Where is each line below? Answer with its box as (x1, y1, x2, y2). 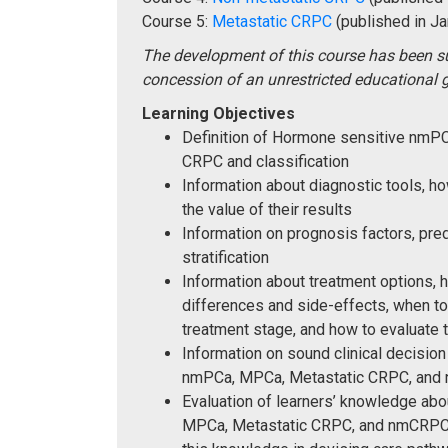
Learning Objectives (142, 103, 295, 123)
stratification (182, 247, 269, 267)
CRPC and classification (182, 151, 349, 171)
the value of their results (182, 199, 352, 219)
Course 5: (142, 11, 212, 31)
